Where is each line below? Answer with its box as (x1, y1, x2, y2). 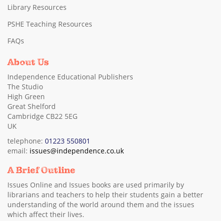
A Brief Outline (7, 165, 75, 176)
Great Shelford (7, 102, 56, 111)
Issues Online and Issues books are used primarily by (7, 180, 184, 190)
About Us (7, 57, 49, 68)
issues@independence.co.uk (30, 146, 124, 156)
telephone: (7, 136, 45, 146)
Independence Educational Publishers (7, 72, 133, 82)
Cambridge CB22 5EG (7, 111, 77, 121)
